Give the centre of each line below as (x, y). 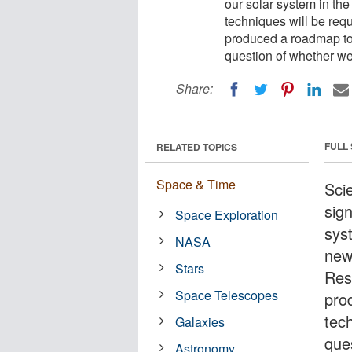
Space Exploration (227, 214)
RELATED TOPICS (197, 147)
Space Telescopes (227, 295)
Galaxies (200, 321)
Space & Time (196, 184)
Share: (194, 88)
